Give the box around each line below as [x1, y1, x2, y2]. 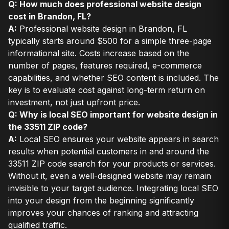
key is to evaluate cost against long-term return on [8, 85, 205, 96]
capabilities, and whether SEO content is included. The [8, 73, 219, 83]
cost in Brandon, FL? [8, 11, 91, 22]
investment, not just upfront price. [8, 97, 140, 108]
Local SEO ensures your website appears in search [17, 134, 219, 145]
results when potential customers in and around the [8, 146, 209, 157]
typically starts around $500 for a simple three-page [8, 36, 212, 47]
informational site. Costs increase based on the [8, 48, 189, 59]
